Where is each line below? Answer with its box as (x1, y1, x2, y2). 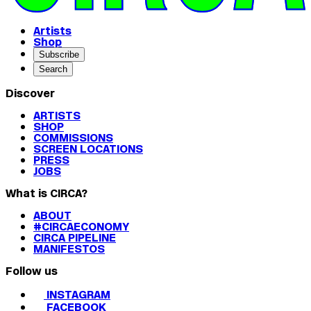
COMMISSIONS (33, 130, 113, 146)
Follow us (6, 263, 58, 279)
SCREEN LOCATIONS (33, 141, 143, 157)
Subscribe (39, 49, 79, 60)
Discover (6, 85, 55, 101)
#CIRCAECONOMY (33, 219, 129, 235)
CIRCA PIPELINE (33, 230, 116, 246)
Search (39, 64, 67, 75)
